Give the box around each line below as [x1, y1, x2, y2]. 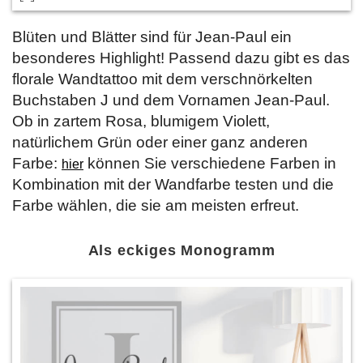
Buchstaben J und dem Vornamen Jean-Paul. [12, 91, 330, 109]
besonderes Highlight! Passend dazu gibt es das [12, 49, 350, 66]
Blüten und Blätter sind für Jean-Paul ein [12, 28, 292, 45]
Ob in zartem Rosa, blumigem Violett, [12, 112, 270, 130]
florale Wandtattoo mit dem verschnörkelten [12, 70, 313, 88]
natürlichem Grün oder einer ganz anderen [12, 133, 308, 151]
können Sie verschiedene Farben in [83, 154, 336, 172]
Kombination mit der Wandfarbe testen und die [12, 175, 334, 193]
